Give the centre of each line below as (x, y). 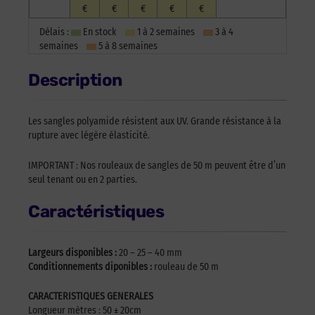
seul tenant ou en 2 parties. (83, 179)
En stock (103, 32)
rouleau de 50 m (186, 267)
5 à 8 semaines (127, 46)
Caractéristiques (96, 212)
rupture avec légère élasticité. (89, 136)
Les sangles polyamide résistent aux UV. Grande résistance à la (155, 122)
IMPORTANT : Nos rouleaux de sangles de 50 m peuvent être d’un (157, 165)
